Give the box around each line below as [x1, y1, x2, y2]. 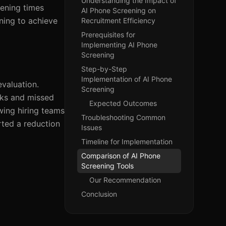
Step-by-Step [81, 65, 127, 73]
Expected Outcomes [89, 99, 157, 107]
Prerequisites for [81, 30, 135, 39]
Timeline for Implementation [81, 137, 173, 146]
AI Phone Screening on [81, 6, 156, 15]
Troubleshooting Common [81, 113, 165, 122]
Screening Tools [81, 161, 134, 170]
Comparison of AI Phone [81, 151, 160, 160]
